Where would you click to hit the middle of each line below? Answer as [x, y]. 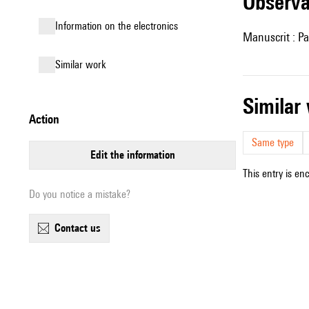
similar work [83, 64]
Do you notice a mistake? [80, 194]
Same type [273, 142]
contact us [81, 228]
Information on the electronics [118, 26]
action [48, 119]
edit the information [135, 155]
